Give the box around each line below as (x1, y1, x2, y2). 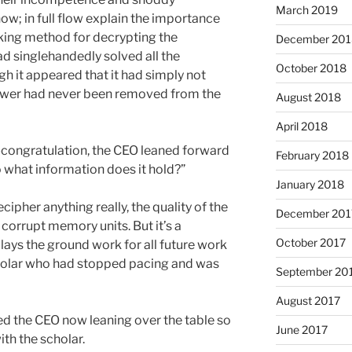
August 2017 (275, 294, 340, 308)
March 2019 (275, 3, 338, 17)
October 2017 (275, 236, 346, 250)
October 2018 (275, 61, 346, 75)
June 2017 (275, 323, 328, 337)
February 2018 (275, 148, 349, 163)
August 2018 (275, 90, 341, 104)
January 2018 (275, 178, 344, 192)
